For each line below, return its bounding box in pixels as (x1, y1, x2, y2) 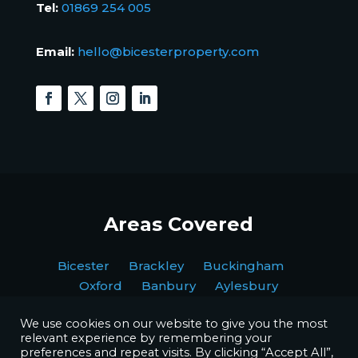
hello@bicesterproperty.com (77, 44, 259, 60)
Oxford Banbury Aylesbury (79, 278, 279, 294)
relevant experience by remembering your (20, 331, 272, 345)
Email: (35, 44, 78, 60)
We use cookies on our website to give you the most (20, 316, 328, 331)
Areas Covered (104, 213, 254, 237)
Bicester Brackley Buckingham (58, 258, 300, 274)
